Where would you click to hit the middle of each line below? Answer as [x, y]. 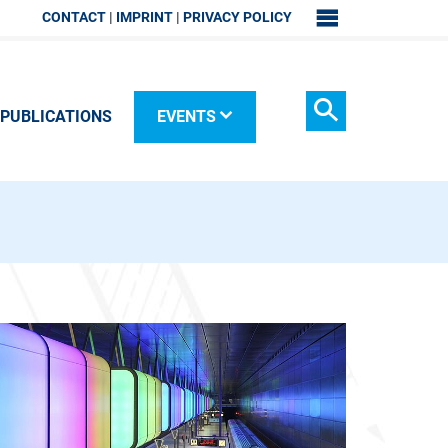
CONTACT [74, 17]
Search [329, 150]
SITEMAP [343, 32]
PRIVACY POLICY [237, 17]
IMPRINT [144, 17]
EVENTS [186, 116]
